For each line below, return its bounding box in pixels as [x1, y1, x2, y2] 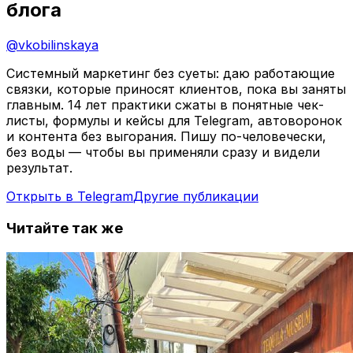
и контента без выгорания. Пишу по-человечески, [6, 128, 326, 145]
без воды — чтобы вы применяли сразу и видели [6, 144, 320, 161]
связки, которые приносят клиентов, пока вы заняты [6, 81, 346, 98]
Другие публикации [133, 188, 258, 205]
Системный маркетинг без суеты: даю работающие [6, 65, 335, 82]
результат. [6, 160, 72, 176]
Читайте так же [6, 219, 123, 238]
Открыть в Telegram [6, 188, 133, 205]
